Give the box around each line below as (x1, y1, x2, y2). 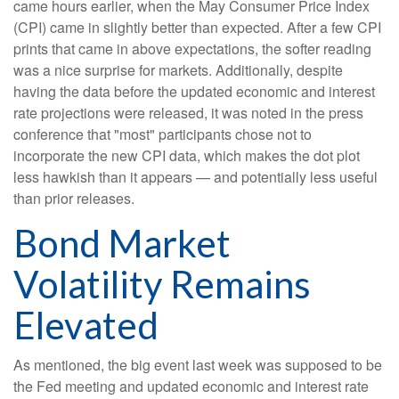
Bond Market (13, 220, 231, 265)
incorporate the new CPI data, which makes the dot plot (13, 144, 360, 166)
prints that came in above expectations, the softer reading (13, 37, 371, 59)
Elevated (13, 302, 159, 347)
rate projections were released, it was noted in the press (13, 102, 363, 123)
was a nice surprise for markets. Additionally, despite (13, 59, 343, 80)
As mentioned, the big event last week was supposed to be (13, 354, 382, 375)
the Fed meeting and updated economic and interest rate (13, 375, 369, 396)
